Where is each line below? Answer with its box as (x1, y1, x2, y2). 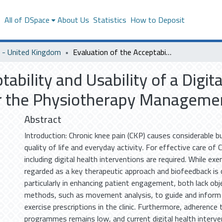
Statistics (93, 12, 126, 27)
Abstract (24, 110, 61, 128)
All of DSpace (4, 12, 50, 27)
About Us (57, 12, 89, 27)
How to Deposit (130, 12, 185, 27)
